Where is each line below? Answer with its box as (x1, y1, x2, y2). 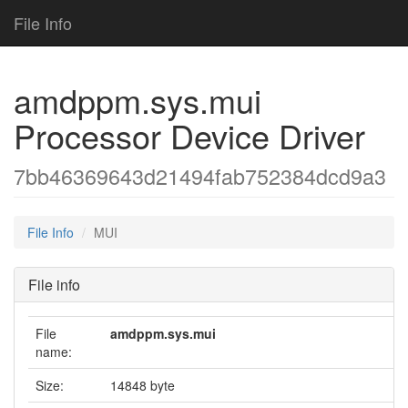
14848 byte (110, 376, 175, 394)
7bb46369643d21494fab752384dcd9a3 (14, 160, 386, 191)
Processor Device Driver (14, 112, 365, 158)
